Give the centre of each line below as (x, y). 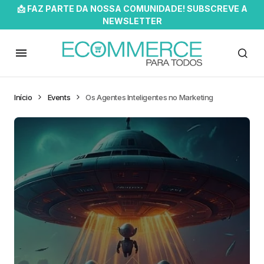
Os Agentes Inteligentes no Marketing (150, 97)
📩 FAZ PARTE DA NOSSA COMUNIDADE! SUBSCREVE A (132, 9)
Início (23, 97)
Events (59, 97)
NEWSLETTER (132, 21)
